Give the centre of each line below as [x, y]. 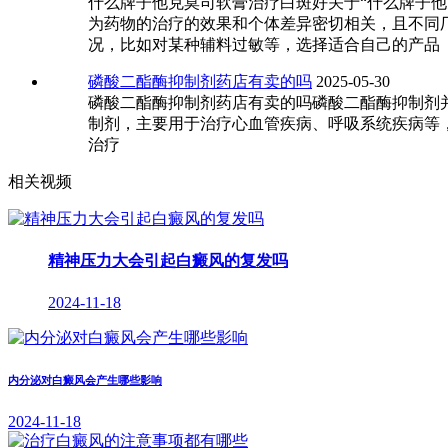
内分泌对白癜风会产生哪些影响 [85, 379]
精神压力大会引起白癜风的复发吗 [168, 261]
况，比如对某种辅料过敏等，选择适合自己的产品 [264, 45]
